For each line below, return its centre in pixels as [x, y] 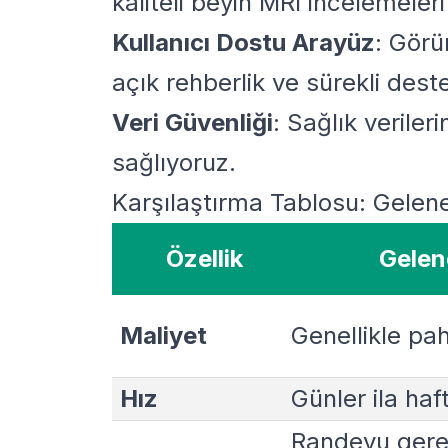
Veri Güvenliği [192, 122]
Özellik [204, 258]
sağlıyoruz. [174, 162]
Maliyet [163, 335]
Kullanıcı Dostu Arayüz [243, 42]
